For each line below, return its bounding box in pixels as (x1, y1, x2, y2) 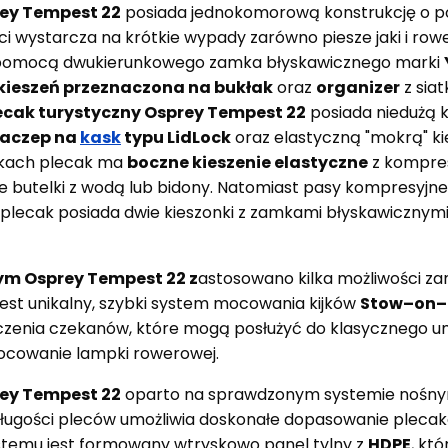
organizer (316, 75, 400, 99)
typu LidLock (121, 125, 231, 149)
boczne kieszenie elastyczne (127, 150, 368, 174)
